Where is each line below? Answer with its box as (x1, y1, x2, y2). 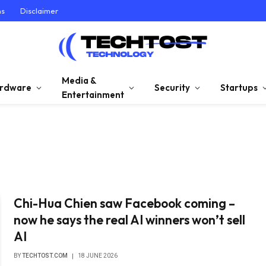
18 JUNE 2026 (78, 252, 118, 259)
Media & (62, 75, 96, 86)
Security (154, 82, 190, 93)
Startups (220, 82, 258, 93)
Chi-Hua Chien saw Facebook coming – (14, 195, 236, 211)
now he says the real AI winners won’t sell (14, 212, 246, 227)
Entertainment (62, 89, 124, 100)
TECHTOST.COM (22, 252, 68, 259)
